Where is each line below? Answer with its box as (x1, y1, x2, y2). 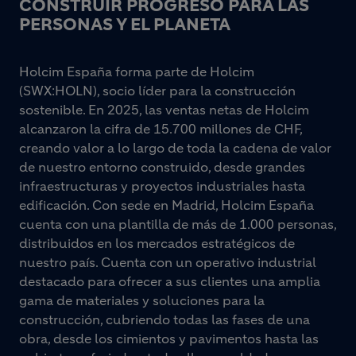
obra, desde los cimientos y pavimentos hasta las (19, 331, 319, 347)
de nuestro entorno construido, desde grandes (19, 159, 305, 176)
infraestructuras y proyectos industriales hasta (19, 178, 305, 195)
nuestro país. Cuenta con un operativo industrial (19, 254, 316, 271)
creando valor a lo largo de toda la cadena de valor (19, 140, 331, 157)
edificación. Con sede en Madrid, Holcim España (19, 197, 314, 214)
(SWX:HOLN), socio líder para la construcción (19, 83, 296, 99)
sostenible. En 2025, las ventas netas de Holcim (19, 102, 309, 118)
